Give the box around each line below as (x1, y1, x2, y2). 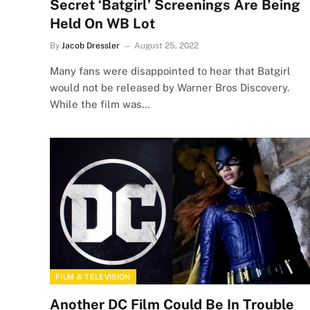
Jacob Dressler (62, 41, 120, 51)
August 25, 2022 (134, 41, 199, 51)
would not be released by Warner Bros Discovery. (50, 82, 289, 93)
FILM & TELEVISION (55, 272, 131, 281)
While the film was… (50, 98, 150, 110)
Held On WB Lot (50, 15, 155, 32)
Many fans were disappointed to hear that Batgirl (50, 65, 291, 77)
